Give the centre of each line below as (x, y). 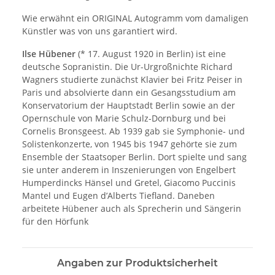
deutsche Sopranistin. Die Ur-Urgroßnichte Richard (127, 67)
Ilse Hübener (50, 54)
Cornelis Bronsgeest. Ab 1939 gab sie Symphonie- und (134, 131)
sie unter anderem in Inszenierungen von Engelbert (129, 170)
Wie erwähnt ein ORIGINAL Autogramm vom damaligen (135, 18)
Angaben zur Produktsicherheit (137, 263)
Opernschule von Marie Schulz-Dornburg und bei (124, 118)
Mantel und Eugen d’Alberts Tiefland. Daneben (118, 196)
